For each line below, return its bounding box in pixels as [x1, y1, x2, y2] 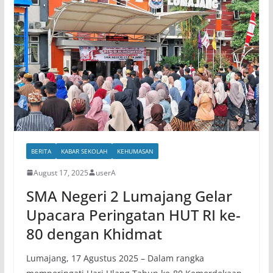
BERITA [30, 146, 51, 155]
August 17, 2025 [33, 167, 88, 178]
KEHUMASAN [116, 146, 154, 155]
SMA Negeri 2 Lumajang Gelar [26, 185, 232, 206]
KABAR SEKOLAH [60, 146, 107, 155]
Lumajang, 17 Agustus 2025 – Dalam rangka [26, 252, 204, 264]
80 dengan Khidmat [26, 223, 162, 244]
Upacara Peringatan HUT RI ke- [26, 204, 241, 225]
